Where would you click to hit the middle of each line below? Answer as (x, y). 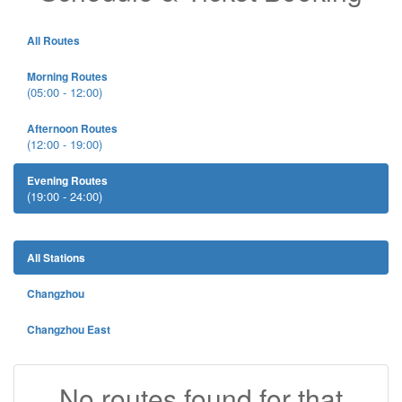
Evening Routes (67, 180)
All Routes (53, 40)
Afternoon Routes (72, 128)
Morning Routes (67, 76)
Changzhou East (69, 329)
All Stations (56, 258)
